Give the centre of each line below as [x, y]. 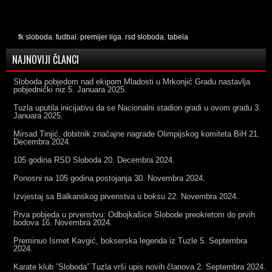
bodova [26, 222]
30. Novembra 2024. [170, 178]
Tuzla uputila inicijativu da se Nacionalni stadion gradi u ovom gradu [133, 107]
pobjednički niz [39, 89]
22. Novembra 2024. [203, 196]
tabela [178, 37]
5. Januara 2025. [97, 89]
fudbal [66, 37]
